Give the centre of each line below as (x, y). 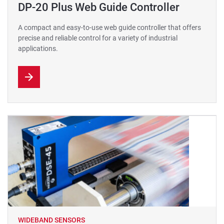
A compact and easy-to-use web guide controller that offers (109, 27)
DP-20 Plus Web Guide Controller (99, 7)
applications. (38, 48)
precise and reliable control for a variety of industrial (98, 38)
